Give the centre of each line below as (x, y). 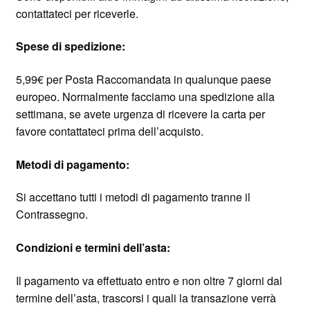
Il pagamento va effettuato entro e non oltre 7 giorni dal (149, 280)
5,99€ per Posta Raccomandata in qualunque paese (143, 80)
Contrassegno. (52, 215)
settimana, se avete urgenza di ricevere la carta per (140, 114)
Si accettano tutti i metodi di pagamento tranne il (133, 197)
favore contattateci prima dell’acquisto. (109, 131)
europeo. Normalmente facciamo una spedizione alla (145, 97)
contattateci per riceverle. (77, 13)
